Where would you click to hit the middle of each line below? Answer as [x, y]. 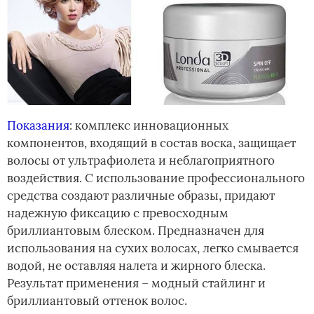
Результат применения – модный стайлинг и [136, 284]
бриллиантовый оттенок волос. [97, 301]
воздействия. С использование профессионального [156, 178]
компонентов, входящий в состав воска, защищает [151, 143]
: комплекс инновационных [149, 126]
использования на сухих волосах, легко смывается [153, 248]
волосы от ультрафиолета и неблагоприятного [141, 161]
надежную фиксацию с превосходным [118, 213]
